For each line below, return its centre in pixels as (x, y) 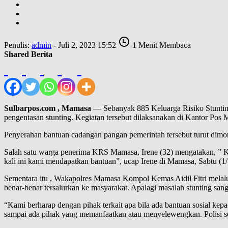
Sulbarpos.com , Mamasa (48, 108)
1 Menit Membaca (161, 45)
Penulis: (18, 45)
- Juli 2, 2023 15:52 (85, 45)
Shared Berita (28, 54)
